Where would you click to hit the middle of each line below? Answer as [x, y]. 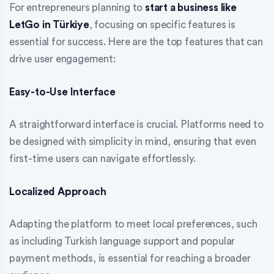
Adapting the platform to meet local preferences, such [133, 224]
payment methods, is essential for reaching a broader [130, 259]
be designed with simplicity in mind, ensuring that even [133, 142]
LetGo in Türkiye [49, 25]
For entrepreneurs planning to [77, 8]
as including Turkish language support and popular [122, 242]
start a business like [191, 8]
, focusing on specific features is [162, 25]
